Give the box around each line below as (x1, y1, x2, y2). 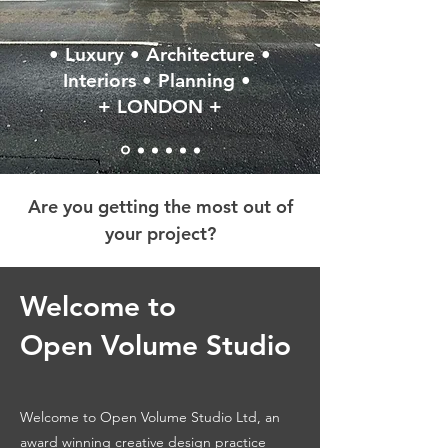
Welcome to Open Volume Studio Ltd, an (20, 408, 280, 426)
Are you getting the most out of (27, 195, 293, 218)
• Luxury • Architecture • (49, 43, 271, 66)
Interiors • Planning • (63, 69, 257, 92)
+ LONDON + (98, 95, 222, 118)
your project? (104, 222, 216, 245)
